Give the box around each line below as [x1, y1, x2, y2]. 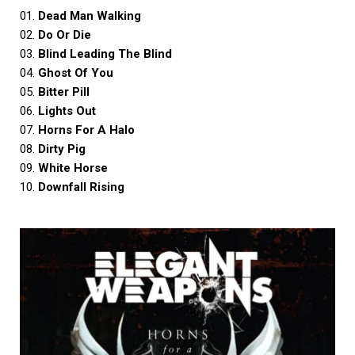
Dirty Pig [38, 142, 86, 157]
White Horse [38, 161, 108, 176]
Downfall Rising [38, 180, 124, 195]
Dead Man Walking [38, 9, 141, 24]
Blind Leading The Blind [38, 47, 172, 62]
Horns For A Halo [38, 123, 135, 138]
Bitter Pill [38, 85, 90, 100]
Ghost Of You [38, 66, 113, 81]
